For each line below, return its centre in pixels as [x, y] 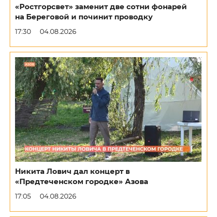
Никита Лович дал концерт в [72, 172]
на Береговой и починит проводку [84, 17]
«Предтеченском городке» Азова [82, 182]
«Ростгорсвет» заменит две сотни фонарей [101, 7]
